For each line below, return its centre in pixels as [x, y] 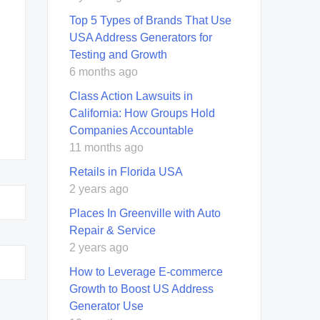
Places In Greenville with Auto [145, 213]
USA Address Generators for [141, 37]
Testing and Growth [118, 54]
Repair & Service [112, 230]
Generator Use [106, 306]
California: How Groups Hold [142, 113]
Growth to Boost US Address [141, 289]
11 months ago [106, 147]
